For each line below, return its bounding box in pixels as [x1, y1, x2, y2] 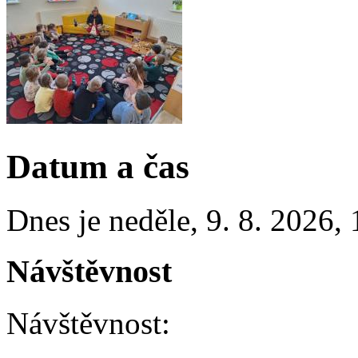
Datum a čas [6, 147, 189, 185]
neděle [109, 202, 190, 237]
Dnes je [6, 202, 109, 237]
